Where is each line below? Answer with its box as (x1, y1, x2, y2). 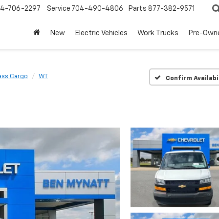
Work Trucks (137, 29, 178, 37)
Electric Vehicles (75, 29, 128, 37)
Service (47, 5, 70, 13)
